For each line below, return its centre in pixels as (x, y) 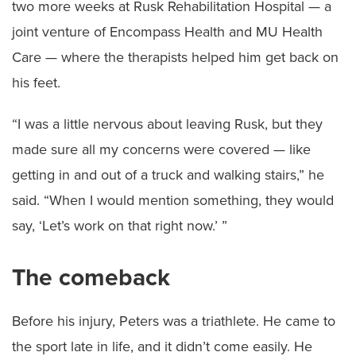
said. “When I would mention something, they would (173, 200)
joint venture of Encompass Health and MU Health (167, 31)
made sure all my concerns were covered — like (161, 149)
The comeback (91, 277)
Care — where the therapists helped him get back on (175, 57)
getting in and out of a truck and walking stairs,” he (168, 174)
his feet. (36, 82)
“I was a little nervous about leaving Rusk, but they (167, 124)
